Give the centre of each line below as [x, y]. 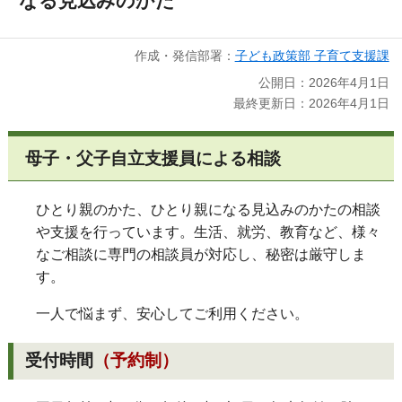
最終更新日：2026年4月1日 [311, 103]
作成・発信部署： [184, 55]
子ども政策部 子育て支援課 [312, 55]
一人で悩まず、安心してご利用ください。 [172, 314]
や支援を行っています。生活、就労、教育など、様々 [208, 232]
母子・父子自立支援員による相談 [153, 158]
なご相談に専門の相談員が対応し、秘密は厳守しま [201, 255]
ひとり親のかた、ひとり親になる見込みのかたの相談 [208, 210]
